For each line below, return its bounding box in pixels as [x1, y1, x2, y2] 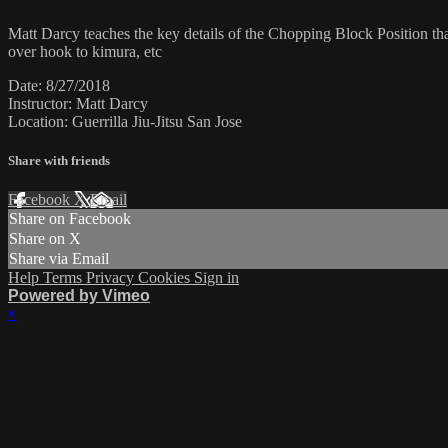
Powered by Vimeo [8, 287, 150, 305]
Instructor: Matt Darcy [8, 94, 148, 112]
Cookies [138, 269, 194, 287]
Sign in [194, 269, 239, 287]
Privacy [86, 269, 138, 287]
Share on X [9, 230, 81, 248]
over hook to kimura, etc [8, 42, 162, 60]
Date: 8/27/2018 [8, 76, 110, 94]
